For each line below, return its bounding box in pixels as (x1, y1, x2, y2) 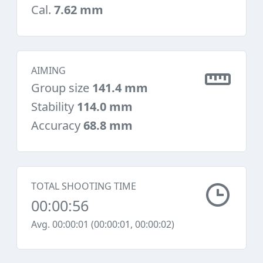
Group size (31, 80, 92, 96)
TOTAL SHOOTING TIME (31, 180, 136, 193)
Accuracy (31, 117, 83, 133)
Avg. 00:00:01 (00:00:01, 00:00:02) (31, 218, 174, 231)
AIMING (31, 64, 66, 77)
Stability (31, 99, 77, 114)
